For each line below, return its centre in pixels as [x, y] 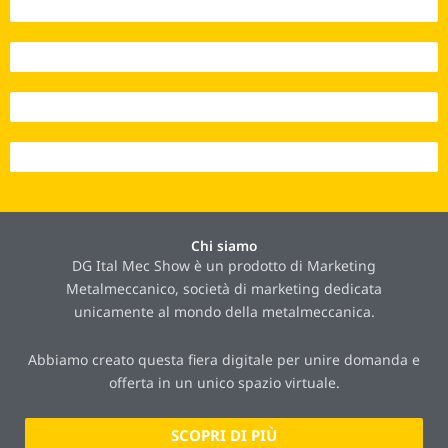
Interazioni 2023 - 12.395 [83, 57]
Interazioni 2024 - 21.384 [83, 107]
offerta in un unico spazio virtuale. [224, 382]
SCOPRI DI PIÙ [224, 435]
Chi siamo [224, 246]
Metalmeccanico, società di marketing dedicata [224, 289]
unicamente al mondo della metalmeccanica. [224, 312]
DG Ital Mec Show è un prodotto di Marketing [224, 266]
